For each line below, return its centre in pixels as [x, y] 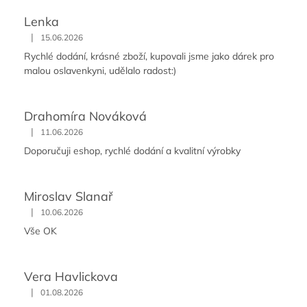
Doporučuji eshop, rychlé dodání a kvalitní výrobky [132, 151]
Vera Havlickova [71, 277]
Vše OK [40, 231]
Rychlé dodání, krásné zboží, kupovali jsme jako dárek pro [149, 56]
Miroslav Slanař [69, 196]
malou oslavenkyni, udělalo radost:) [100, 71]
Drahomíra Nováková [85, 116]
